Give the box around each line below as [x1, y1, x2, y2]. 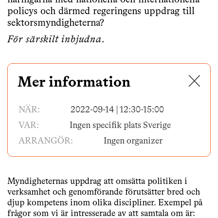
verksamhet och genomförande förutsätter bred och [7, 188, 200, 197]
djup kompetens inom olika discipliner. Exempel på [7, 199, 202, 207]
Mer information [18, 75, 130, 90]
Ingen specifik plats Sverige [70, 121, 171, 130]
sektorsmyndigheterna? [7, 18, 104, 28]
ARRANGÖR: [18, 137, 74, 145]
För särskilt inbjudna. [7, 35, 105, 45]
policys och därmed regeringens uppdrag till [7, 7, 195, 17]
